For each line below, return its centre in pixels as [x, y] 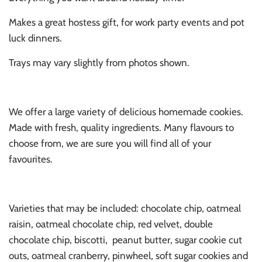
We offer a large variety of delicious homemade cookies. [126, 112]
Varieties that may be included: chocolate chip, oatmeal [125, 208]
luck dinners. [35, 38]
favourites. [31, 159]
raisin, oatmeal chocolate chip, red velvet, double [111, 224]
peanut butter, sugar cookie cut [177, 240]
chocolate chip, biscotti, [58, 240]
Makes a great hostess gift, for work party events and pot [127, 23]
